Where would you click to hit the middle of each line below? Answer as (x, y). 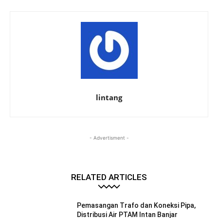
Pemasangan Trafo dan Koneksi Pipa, (136, 205)
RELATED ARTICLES (109, 177)
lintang (109, 97)
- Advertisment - (109, 137)
